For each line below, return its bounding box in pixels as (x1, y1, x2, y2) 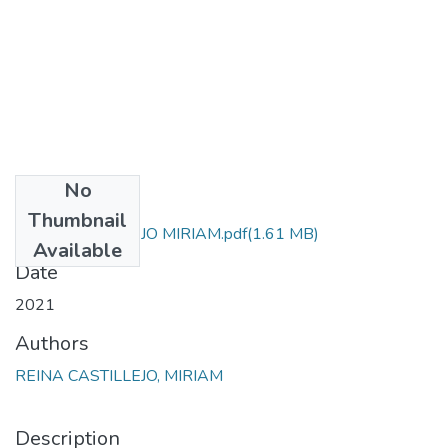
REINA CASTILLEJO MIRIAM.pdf (15, 222, 247, 245)
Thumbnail (28, 206, 127, 234)
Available (33, 236, 122, 264)
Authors (15, 329, 89, 357)
